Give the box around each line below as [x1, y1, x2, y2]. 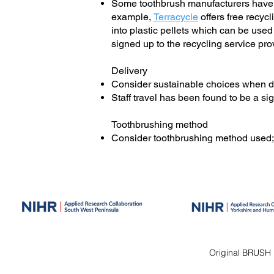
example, [111, 11, 154, 23]
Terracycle [154, 11, 198, 23]
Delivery [111, 65, 147, 76]
